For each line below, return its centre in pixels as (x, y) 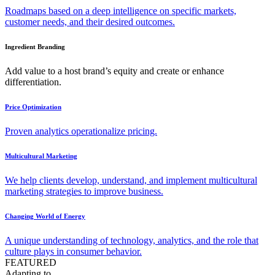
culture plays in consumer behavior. (73, 251)
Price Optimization (33, 107)
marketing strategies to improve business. (84, 192)
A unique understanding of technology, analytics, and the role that (132, 240)
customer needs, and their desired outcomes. (90, 22)
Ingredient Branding (35, 47)
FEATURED (31, 262)
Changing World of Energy (45, 216)
